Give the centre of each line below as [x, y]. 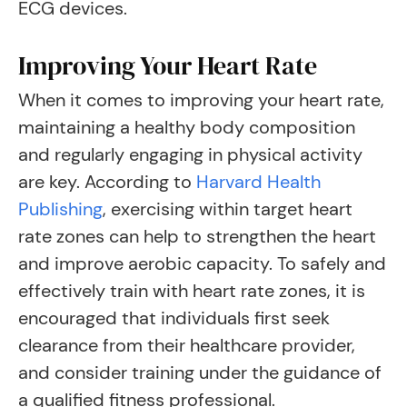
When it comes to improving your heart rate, [201, 100]
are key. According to [107, 182]
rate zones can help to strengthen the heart [197, 236]
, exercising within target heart [228, 209]
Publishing [60, 209]
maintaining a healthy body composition [187, 127]
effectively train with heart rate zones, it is [192, 291]
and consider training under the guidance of [200, 372]
